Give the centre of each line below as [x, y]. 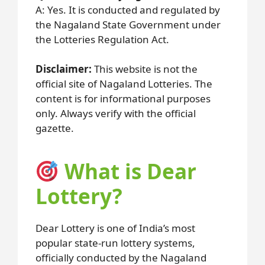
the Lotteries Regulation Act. [102, 39]
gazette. [55, 128]
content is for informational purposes [123, 99]
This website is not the [145, 69]
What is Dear [127, 172]
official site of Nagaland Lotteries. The [124, 84]
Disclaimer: [64, 69]
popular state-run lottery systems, [115, 243]
